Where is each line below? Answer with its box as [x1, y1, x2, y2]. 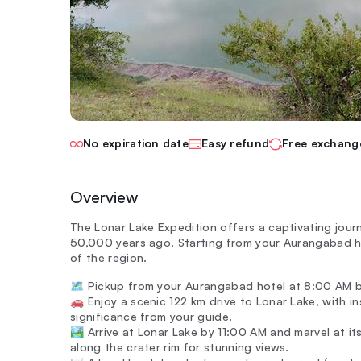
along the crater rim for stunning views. [70, 340, 289, 354]
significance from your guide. [70, 309, 233, 323]
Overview [70, 187, 138, 207]
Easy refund [201, 136, 270, 150]
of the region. [70, 251, 147, 264]
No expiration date [83, 136, 189, 150]
